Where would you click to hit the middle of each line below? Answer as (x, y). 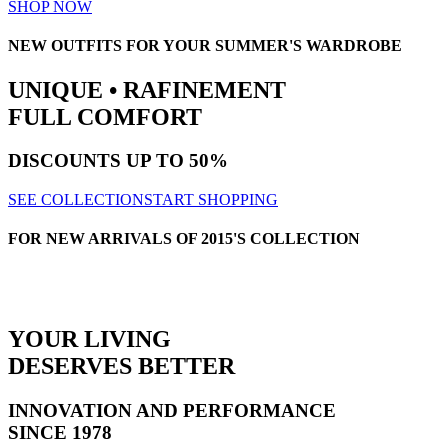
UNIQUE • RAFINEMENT (147, 89)
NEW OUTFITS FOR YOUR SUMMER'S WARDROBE (205, 46)
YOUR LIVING (89, 338)
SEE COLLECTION (76, 200)
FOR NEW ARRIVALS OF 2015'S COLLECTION (184, 239)
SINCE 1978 (60, 432)
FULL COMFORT (105, 116)
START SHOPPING (211, 200)
